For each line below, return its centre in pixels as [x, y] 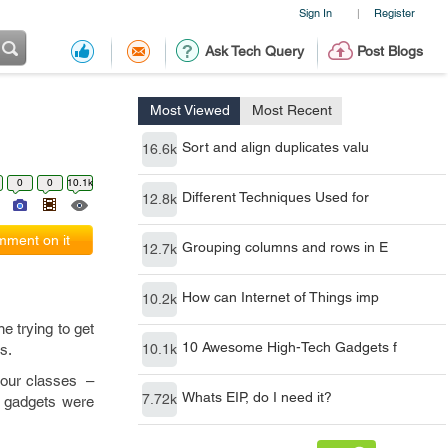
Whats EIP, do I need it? [257, 397]
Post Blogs [389, 51]
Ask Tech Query [254, 51]
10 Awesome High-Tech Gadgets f [289, 347]
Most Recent [292, 110]
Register [394, 12]
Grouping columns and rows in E [285, 247]
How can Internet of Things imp [280, 297]
